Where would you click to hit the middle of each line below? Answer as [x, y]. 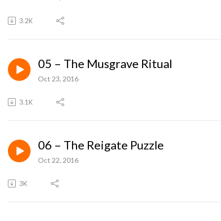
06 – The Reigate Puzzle [101, 145]
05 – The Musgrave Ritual [105, 63]
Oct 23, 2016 [58, 78]
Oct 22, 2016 [58, 160]
